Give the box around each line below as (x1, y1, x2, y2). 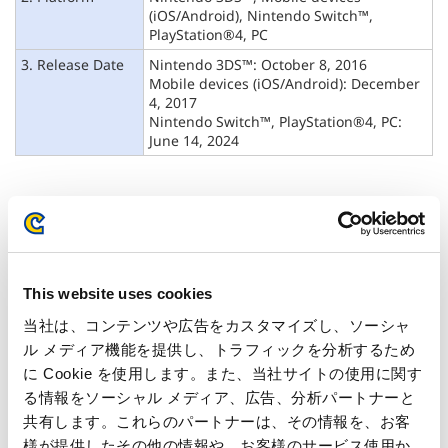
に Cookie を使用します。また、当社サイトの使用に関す (23, 364, 422, 382)
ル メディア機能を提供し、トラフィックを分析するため (23, 340, 415, 358)
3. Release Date (21, 55, 124, 75)
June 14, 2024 (149, 131, 239, 151)
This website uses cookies (23, 285, 213, 302)
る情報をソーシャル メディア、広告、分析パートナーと (23, 388, 415, 406)
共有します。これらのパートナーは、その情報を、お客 (23, 412, 411, 430)
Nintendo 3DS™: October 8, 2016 (149, 55, 367, 75)
